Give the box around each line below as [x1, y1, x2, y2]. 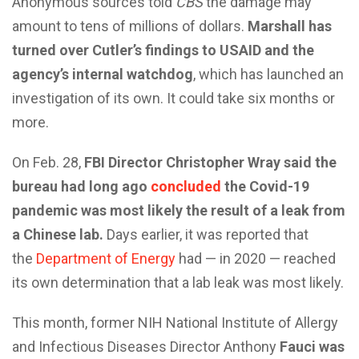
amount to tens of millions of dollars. [12, 17, 248, 34]
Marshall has [248, 17, 332, 34]
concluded [151, 177, 221, 195]
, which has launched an [193, 65, 344, 83]
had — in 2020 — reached [175, 249, 336, 267]
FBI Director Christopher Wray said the [84, 153, 337, 171]
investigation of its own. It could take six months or [12, 89, 335, 107]
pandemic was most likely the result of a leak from [12, 201, 345, 219]
